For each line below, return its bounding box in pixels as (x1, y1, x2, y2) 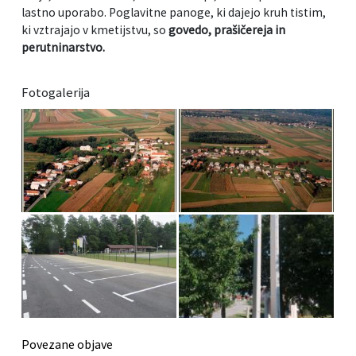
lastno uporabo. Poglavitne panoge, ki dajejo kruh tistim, (21, 5, 326, 21)
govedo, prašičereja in (168, 22, 285, 38)
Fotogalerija (21, 83, 90, 102)
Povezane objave (21, 336, 113, 353)
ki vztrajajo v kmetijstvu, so (21, 22, 168, 38)
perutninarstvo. (21, 40, 105, 56)
